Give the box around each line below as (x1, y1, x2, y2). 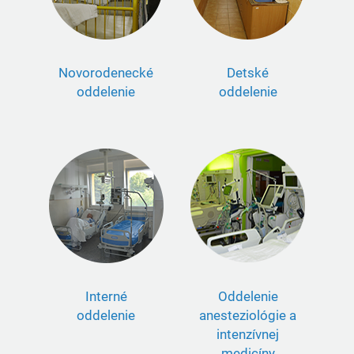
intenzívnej (217, 324, 280, 343)
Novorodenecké (58, 62, 154, 81)
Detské (227, 62, 269, 81)
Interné (85, 286, 127, 305)
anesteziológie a (199, 305, 297, 324)
